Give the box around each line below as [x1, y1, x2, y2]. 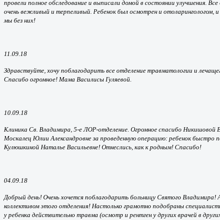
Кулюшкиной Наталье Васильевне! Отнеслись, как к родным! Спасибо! [4, 143, 201, 151]
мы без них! [4, 16, 35, 24]
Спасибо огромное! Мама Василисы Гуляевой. [4, 75, 132, 83]
